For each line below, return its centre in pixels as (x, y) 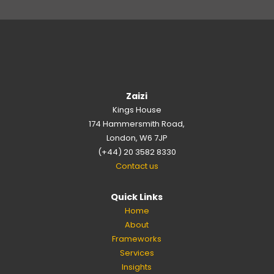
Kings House (137, 110)
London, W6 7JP (137, 138)
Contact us (137, 166)
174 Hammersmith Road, (137, 124)
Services (137, 253)
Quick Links (137, 197)
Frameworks (137, 239)
